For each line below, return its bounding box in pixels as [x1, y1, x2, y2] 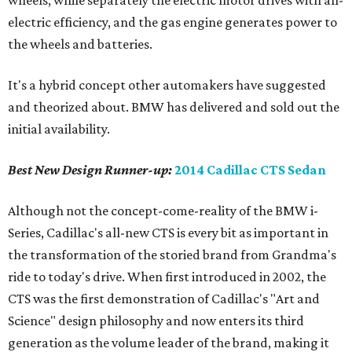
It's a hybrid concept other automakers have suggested [8, 77, 326, 93]
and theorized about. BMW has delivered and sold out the [8, 99, 339, 115]
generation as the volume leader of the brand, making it [8, 335, 329, 350]
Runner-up [104, 162, 168, 178]
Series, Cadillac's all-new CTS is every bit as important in [8, 225, 328, 240]
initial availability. [8, 121, 110, 137]
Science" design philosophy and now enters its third [8, 313, 304, 328]
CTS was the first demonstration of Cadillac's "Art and [8, 291, 320, 306]
